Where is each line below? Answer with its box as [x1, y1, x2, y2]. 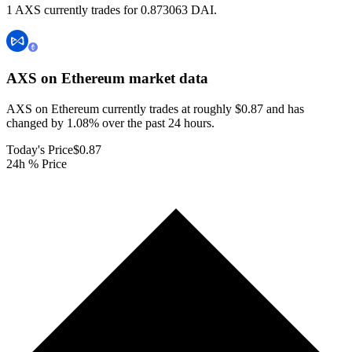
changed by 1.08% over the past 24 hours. [6, 115, 214, 130]
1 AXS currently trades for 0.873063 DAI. [6, 3, 217, 17]
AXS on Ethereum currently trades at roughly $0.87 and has [6, 101, 304, 115]
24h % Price [6, 156, 67, 170]
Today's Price [6, 142, 73, 156]
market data [125, 70, 208, 87]
